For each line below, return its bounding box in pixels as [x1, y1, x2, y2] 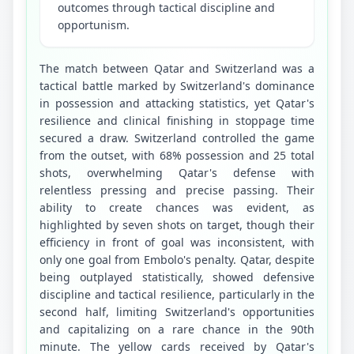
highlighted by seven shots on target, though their [40, 217, 314, 232]
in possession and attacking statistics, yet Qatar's [40, 95, 314, 111]
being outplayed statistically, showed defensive [40, 269, 314, 284]
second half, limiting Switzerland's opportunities [40, 303, 314, 319]
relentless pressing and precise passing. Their [40, 182, 314, 198]
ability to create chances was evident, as [40, 199, 314, 215]
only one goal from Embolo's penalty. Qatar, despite [40, 251, 314, 267]
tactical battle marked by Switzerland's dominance [40, 77, 314, 93]
